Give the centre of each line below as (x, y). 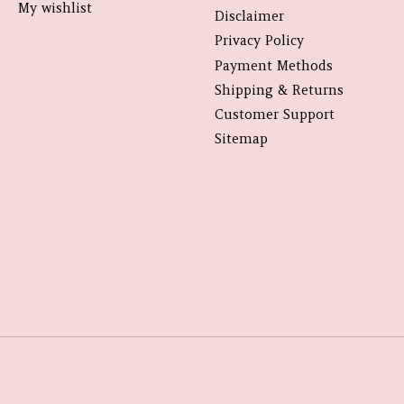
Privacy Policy (259, 41)
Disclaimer (249, 17)
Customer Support (274, 114)
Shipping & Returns (279, 90)
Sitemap (241, 139)
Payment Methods (273, 65)
